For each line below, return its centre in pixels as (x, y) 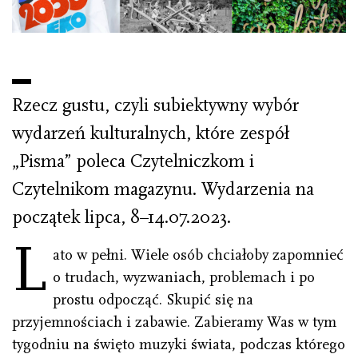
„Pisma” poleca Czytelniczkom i (133, 162)
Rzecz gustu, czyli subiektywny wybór (155, 106)
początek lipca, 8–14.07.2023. (121, 218)
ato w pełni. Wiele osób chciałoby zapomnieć (199, 255)
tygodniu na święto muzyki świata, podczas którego (179, 345)
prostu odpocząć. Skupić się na (153, 300)
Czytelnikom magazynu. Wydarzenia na (163, 190)
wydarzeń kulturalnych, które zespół (151, 134)
